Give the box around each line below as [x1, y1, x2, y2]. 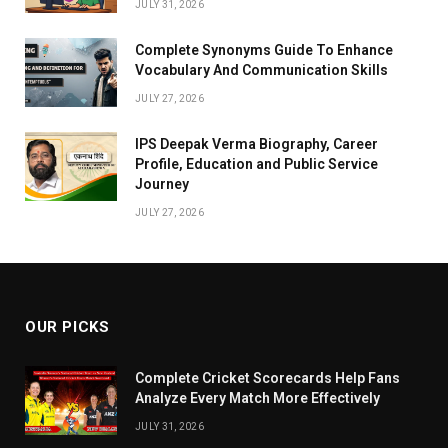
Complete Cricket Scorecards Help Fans [135, 369, 400, 386]
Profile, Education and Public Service [135, 155, 378, 172]
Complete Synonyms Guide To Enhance [135, 41, 393, 58]
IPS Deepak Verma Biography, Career [135, 135, 378, 152]
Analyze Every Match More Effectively [135, 389, 380, 406]
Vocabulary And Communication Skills [135, 61, 388, 78]
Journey [135, 175, 189, 192]
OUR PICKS [25, 317, 110, 336]
